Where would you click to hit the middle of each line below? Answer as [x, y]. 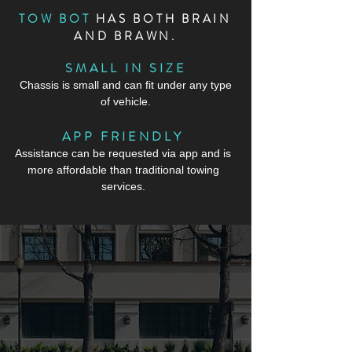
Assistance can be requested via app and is [123, 153]
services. [123, 186]
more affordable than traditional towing [123, 170]
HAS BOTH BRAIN [161, 19]
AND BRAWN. [125, 36]
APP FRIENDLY [123, 136]
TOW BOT [55, 19]
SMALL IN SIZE [126, 68]
